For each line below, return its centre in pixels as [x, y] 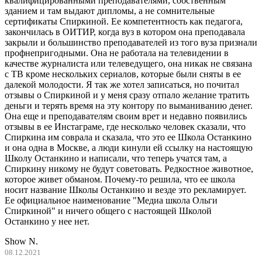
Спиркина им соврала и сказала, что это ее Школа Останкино [128, 137]
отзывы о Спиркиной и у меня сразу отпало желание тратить [127, 95]
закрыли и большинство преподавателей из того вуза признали [131, 43]
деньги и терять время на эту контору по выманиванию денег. [129, 106]
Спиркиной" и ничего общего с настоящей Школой [108, 211]
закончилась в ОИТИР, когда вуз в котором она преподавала [125, 32]
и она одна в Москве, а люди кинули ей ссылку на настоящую [129, 148]
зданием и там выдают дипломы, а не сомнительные [110, 11]
